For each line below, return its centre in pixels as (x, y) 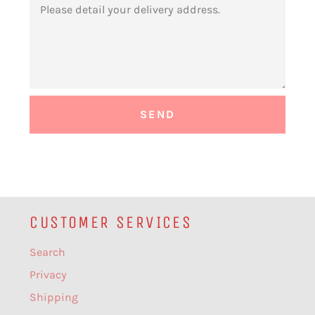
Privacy (49, 274)
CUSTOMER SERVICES (111, 222)
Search (48, 252)
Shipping (54, 297)
